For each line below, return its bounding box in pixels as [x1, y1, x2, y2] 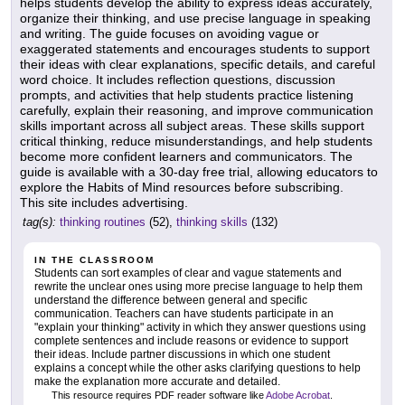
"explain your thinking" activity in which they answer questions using [34, 321, 366, 334]
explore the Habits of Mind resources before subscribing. [20, 180, 344, 195]
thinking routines [60, 215, 146, 230]
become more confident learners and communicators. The [20, 149, 353, 165]
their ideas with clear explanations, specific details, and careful [20, 57, 375, 72]
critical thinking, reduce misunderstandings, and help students [20, 134, 372, 149]
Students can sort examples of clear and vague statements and [34, 267, 342, 280]
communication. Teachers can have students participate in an [34, 307, 334, 321]
